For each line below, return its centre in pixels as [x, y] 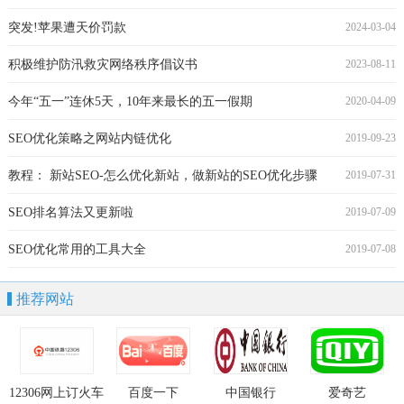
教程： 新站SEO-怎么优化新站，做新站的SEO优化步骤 [162, 176]
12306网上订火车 [57, 393]
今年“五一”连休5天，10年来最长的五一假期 [130, 102]
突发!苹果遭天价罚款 [67, 28]
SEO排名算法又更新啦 [70, 213]
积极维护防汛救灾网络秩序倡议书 [102, 65]
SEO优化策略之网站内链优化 [89, 139]
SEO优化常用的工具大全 [77, 250]
